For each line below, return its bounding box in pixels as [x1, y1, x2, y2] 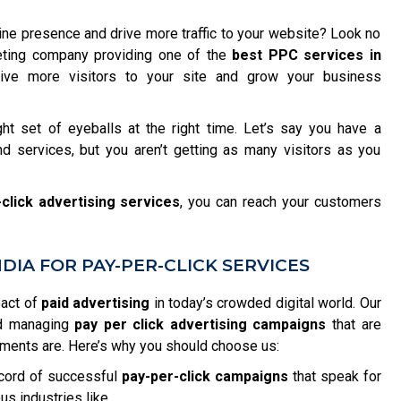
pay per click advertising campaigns [74, 316, 327, 333]
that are [326, 316, 381, 333]
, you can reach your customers [180, 193, 381, 210]
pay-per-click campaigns [121, 368, 288, 385]
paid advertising [41, 294, 150, 311]
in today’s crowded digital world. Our [149, 294, 381, 311]
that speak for [287, 368, 381, 385]
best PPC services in [232, 47, 381, 64]
